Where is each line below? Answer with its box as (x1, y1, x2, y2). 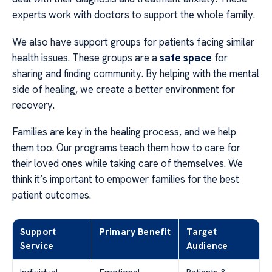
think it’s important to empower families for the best (12, 172, 239, 186)
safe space (160, 50, 212, 64)
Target (186, 226, 217, 239)
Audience (186, 240, 228, 253)
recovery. (12, 98, 55, 112)
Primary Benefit (100, 226, 171, 239)
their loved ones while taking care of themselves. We (12, 157, 243, 171)
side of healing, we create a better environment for (12, 82, 235, 96)
